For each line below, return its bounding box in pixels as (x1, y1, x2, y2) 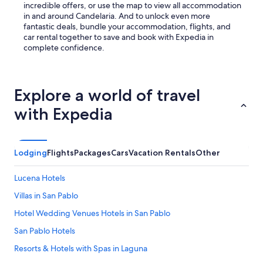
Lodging (14, 147, 47, 159)
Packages (74, 147, 111, 159)
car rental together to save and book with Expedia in (23, 32, 214, 43)
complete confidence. (23, 42, 104, 53)
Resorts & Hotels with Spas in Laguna (14, 243, 147, 254)
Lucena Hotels (14, 173, 65, 184)
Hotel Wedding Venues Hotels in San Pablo (14, 208, 170, 219)
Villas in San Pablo (14, 190, 78, 201)
